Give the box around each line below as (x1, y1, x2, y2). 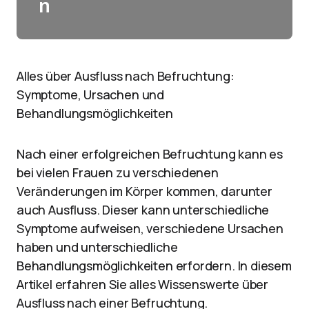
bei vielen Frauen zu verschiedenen (17, 164, 219, 181)
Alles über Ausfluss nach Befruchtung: (17, 68, 235, 84)
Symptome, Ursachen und (17, 86, 165, 103)
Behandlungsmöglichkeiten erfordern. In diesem (17, 257, 292, 274)
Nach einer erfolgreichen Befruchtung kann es (17, 146, 283, 162)
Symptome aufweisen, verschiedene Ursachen (17, 220, 283, 237)
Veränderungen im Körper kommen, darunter (17, 183, 272, 199)
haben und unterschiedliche (17, 239, 178, 255)
